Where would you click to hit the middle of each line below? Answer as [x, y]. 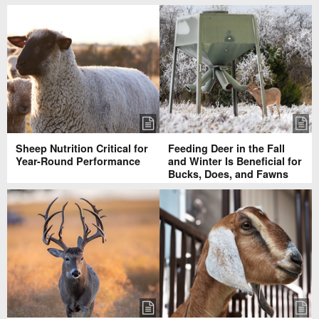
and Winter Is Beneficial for [235, 161]
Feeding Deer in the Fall [226, 148]
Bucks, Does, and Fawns [228, 173]
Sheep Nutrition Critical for [82, 148]
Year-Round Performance [78, 161]
